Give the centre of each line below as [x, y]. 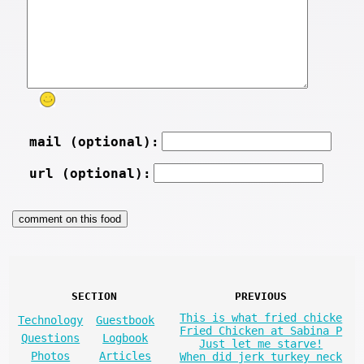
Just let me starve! [261, 343]
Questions [51, 338]
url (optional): [90, 174]
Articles [126, 355]
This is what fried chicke [261, 317]
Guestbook [126, 320]
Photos [51, 355]
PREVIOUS [261, 296]
